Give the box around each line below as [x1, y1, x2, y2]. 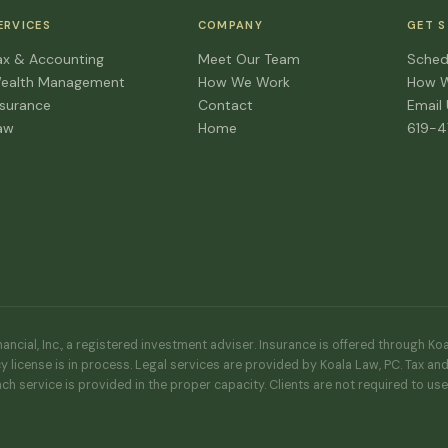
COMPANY [197, 18, 264, 32]
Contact [197, 96, 253, 114]
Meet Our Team [197, 50, 300, 68]
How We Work [197, 73, 290, 91]
